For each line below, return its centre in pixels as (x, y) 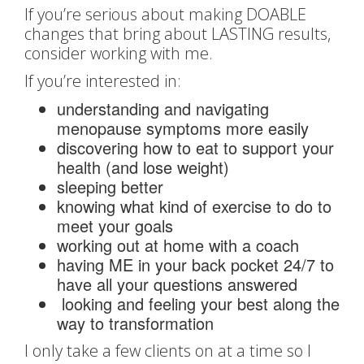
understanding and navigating (163, 108)
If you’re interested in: (103, 81)
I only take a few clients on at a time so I (168, 351)
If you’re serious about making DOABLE (165, 14)
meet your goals (115, 225)
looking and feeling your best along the (198, 303)
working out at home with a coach (178, 245)
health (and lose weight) (143, 167)
